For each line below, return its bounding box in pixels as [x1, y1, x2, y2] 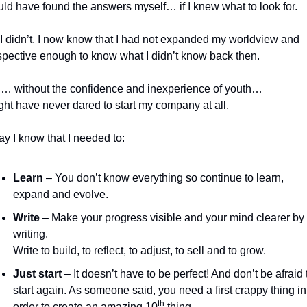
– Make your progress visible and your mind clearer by [39, 212, 304, 224]
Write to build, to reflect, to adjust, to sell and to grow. [12, 245, 266, 257]
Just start [12, 268, 62, 280]
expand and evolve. [12, 188, 108, 201]
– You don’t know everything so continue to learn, [42, 172, 284, 184]
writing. [12, 228, 51, 241]
